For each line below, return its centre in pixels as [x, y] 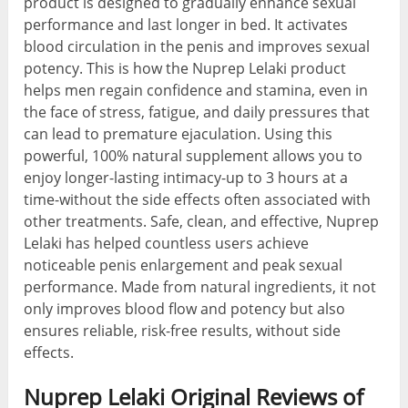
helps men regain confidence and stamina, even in [196, 91]
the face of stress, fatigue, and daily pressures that [197, 112]
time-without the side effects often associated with [198, 200]
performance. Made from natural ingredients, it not [200, 287]
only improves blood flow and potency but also [185, 309]
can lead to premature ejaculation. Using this [178, 134]
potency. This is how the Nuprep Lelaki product [185, 69]
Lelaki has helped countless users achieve [167, 244]
